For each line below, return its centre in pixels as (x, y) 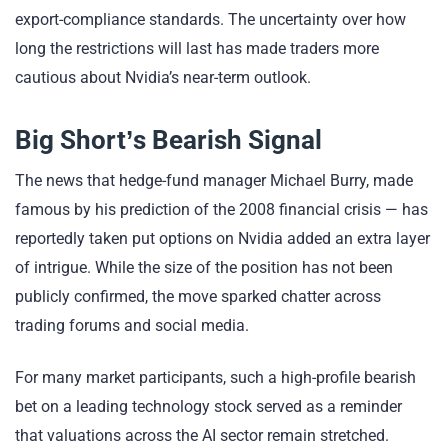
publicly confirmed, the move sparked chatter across (198, 296)
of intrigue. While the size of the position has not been (204, 267)
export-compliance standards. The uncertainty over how (210, 19)
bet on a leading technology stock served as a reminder (208, 406)
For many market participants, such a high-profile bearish (215, 377)
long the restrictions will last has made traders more (197, 48)
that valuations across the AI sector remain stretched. (202, 435)
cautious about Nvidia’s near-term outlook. (163, 77)
